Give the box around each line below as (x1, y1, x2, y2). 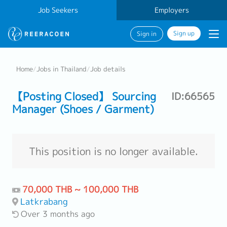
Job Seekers (38, 5, 79, 15)
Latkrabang (20, 196, 68, 207)
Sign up (173, 29, 195, 37)
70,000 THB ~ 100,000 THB (22, 183, 138, 195)
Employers (154, 5, 189, 15)
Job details (90, 64, 125, 73)
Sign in (137, 30, 157, 38)
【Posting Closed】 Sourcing (12, 89, 156, 104)
